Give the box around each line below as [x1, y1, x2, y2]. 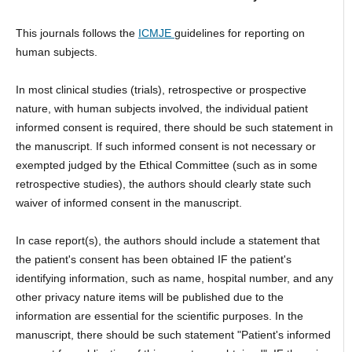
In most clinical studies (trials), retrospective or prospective [15, 83, 306, 97]
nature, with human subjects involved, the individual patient [15, 102, 308, 115]
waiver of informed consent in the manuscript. [15, 196, 242, 210]
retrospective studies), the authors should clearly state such [15, 178, 311, 191]
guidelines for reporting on [174, 27, 305, 40]
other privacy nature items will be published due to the [15, 291, 284, 304]
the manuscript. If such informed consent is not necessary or [15, 140, 316, 153]
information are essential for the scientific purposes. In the [15, 310, 303, 323]
